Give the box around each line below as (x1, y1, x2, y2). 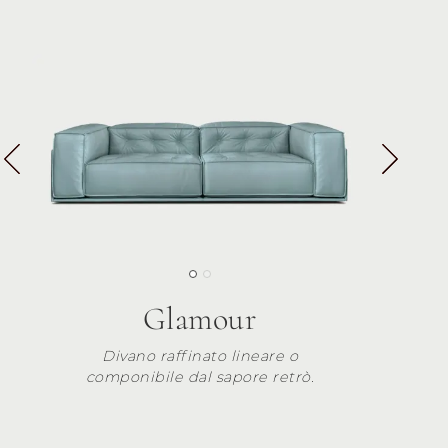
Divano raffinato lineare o (102, 347, 298, 366)
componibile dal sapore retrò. (85, 368, 315, 387)
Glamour (142, 299, 258, 339)
